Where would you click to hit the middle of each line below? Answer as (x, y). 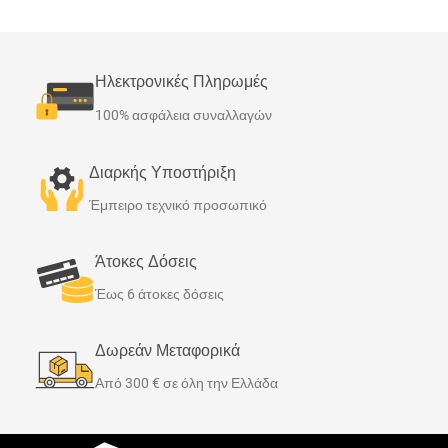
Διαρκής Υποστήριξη (162, 172)
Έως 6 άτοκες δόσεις (159, 294)
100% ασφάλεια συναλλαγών (183, 115)
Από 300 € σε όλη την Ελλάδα (186, 383)
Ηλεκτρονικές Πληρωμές (181, 81)
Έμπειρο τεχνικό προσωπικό (178, 205)
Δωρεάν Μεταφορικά (167, 350)
